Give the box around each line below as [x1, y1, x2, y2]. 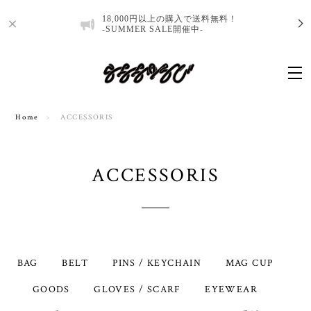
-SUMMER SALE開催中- [102, 24, 203, 34]
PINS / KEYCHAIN [112, 257, 202, 270]
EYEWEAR [205, 283, 258, 296]
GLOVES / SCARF [94, 283, 181, 296]
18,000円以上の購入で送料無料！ [102, 14, 237, 24]
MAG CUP [225, 257, 274, 270]
